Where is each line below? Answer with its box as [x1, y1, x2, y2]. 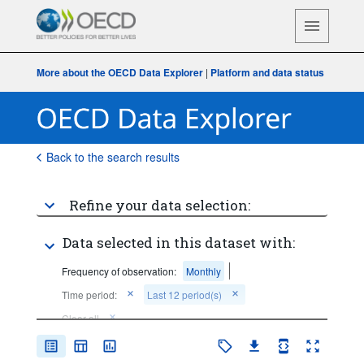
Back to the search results [46, 149, 180, 165]
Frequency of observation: [61, 264, 176, 278]
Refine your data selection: [68, 196, 250, 214]
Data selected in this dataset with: [62, 233, 295, 252]
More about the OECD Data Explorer [37, 65, 203, 80]
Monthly [185, 264, 221, 278]
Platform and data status [210, 65, 324, 80]
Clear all [61, 311, 99, 325]
